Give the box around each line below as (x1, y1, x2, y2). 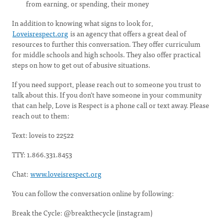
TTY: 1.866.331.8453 (12, 149, 72, 160)
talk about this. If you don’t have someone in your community (12, 89, 202, 100)
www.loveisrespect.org (30, 168, 102, 179)
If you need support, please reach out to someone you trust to (12, 79, 201, 90)
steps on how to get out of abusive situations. (12, 59, 152, 70)
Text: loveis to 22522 (12, 129, 74, 140)
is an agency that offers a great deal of (69, 28, 186, 39)
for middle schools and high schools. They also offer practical (12, 49, 201, 60)
